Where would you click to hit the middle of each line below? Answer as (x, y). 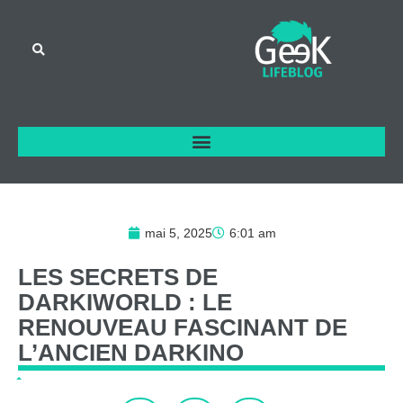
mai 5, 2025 (178, 233)
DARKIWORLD (100, 302)
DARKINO (189, 352)
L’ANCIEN (73, 352)
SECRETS (124, 277)
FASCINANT (241, 327)
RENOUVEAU (93, 327)
